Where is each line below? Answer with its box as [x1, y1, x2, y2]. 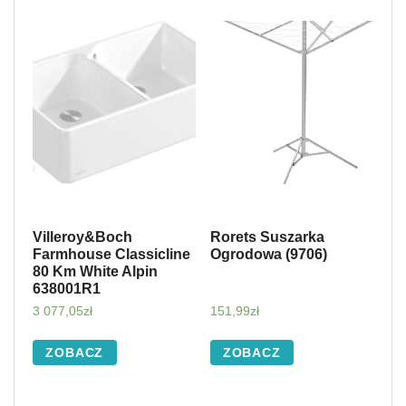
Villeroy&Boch [33, 229, 132, 246]
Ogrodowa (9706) [209, 246, 327, 263]
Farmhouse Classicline [33, 246, 190, 263]
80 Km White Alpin [33, 264, 158, 280]
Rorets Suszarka [209, 229, 324, 246]
